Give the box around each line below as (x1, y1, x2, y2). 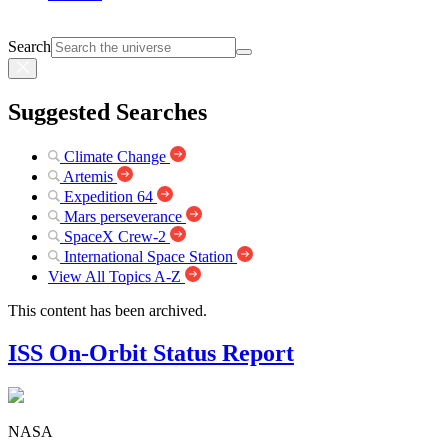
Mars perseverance (64, 207, 182, 225)
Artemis (63, 167, 113, 185)
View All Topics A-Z (48, 267, 181, 285)
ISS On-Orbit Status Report (8, 339, 294, 366)
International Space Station (64, 247, 233, 265)
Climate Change (64, 147, 166, 165)
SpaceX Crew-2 (64, 227, 166, 245)
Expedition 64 (64, 187, 153, 205)
